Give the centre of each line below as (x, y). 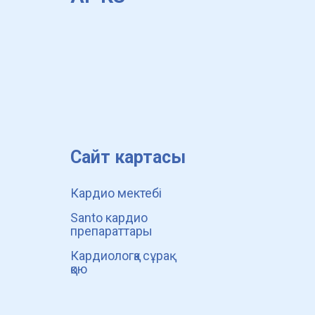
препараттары (111, 231)
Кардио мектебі (116, 193)
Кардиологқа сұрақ (120, 256)
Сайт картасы (128, 157)
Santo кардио (109, 218)
